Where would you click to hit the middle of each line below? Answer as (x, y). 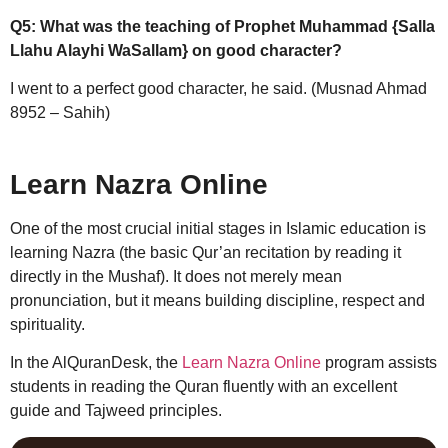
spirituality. (47, 324)
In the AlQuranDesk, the (96, 363)
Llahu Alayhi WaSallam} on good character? (176, 50)
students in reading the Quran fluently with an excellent (203, 387)
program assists (379, 363)
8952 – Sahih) (60, 113)
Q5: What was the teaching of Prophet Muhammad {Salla (222, 26)
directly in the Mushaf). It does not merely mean (176, 276)
